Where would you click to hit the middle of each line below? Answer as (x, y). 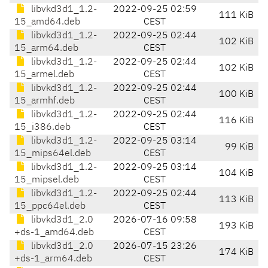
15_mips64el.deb (53, 154)
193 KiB (236, 226)
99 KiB (239, 147)
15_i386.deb (42, 128)
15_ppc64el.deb (50, 207)
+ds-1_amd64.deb (54, 233)
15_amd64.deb (47, 22)
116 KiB (236, 121)
